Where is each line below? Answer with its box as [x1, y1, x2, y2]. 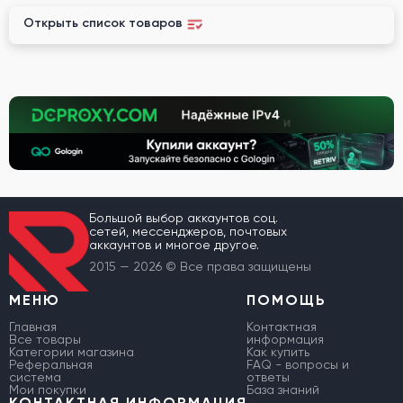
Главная [9, 319, 57, 335]
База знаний [246, 382, 319, 398]
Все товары [9, 332, 81, 347]
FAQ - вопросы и [246, 357, 349, 372]
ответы [246, 370, 290, 385]
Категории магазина [9, 345, 134, 360]
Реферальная [9, 357, 93, 372]
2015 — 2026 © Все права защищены [89, 259, 311, 274]
